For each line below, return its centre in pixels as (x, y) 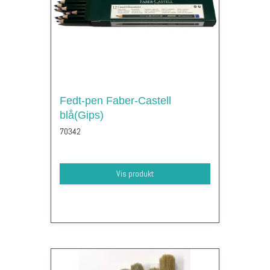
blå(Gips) (82, 115)
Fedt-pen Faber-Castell (115, 100)
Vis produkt (135, 173)
